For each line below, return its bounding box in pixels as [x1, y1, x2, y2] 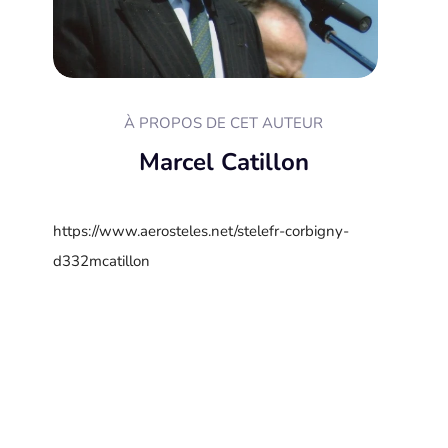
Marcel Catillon [138, 145, 309, 178]
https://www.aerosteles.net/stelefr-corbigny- [53, 220, 350, 241]
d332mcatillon [53, 250, 151, 271]
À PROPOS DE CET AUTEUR [124, 112, 324, 133]
